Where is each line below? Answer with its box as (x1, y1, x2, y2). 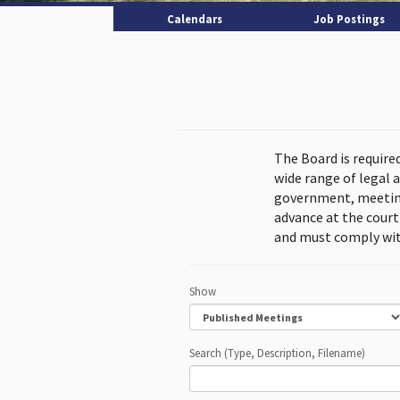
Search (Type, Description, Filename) (188, 346, 365, 360)
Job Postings (312, 12, 385, 26)
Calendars (166, 12, 222, 26)
